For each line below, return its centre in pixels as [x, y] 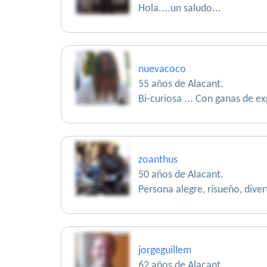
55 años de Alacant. [181, 84]
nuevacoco [162, 69]
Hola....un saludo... [180, 9]
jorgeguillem [165, 251]
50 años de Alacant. [181, 175]
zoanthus [158, 160]
